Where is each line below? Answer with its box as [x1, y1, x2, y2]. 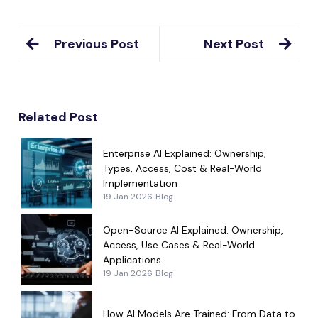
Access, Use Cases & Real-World [103, 238, 255, 251]
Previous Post [54, 35, 139, 53]
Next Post [204, 35, 264, 53]
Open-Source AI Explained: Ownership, [103, 223, 283, 236]
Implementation [103, 176, 177, 190]
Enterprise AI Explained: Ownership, [103, 146, 266, 160]
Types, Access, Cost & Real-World [103, 161, 262, 175]
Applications [103, 253, 161, 266]
